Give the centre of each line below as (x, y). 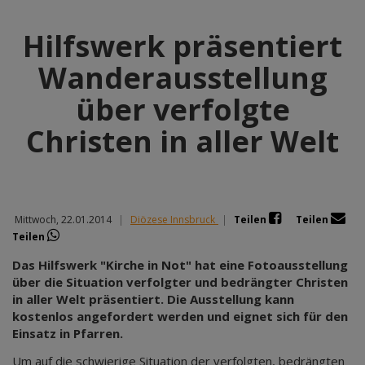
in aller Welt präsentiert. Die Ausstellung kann (153, 299)
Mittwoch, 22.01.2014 (62, 220)
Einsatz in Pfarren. (68, 333)
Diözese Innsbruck (173, 220)
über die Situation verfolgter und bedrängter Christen (180, 282)
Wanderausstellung (182, 78)
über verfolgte (182, 110)
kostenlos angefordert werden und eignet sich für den (180, 316)
